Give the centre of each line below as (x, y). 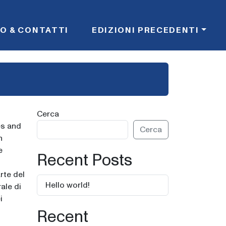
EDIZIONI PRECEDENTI (145, 30)
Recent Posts (84, 161)
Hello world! (68, 185)
